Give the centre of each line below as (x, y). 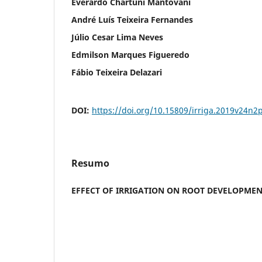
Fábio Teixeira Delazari (117, 72)
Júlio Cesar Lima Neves (117, 37)
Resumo (90, 163)
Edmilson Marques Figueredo (130, 54)
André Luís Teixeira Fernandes (132, 19)
